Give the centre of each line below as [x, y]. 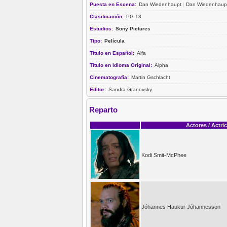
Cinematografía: [110, 77]
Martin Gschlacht [151, 77]
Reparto [103, 110]
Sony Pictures [133, 28]
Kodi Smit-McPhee [164, 155]
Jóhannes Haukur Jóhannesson [181, 206]
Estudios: [102, 28]
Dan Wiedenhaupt [160, 4]
